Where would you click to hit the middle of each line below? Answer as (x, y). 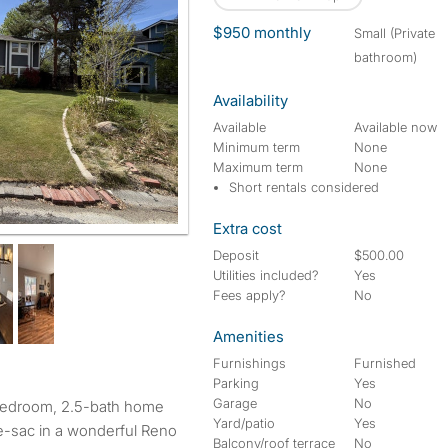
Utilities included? (266, 275)
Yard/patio (244, 423)
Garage (235, 403)
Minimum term (256, 147)
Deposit (236, 255)
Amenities (248, 336)
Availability (250, 100)
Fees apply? (249, 295)
